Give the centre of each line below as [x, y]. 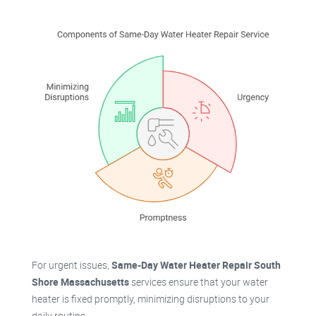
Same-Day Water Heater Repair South [196, 265]
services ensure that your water [199, 282]
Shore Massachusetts [80, 282]
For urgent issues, [72, 265]
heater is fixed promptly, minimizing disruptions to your [151, 299]
